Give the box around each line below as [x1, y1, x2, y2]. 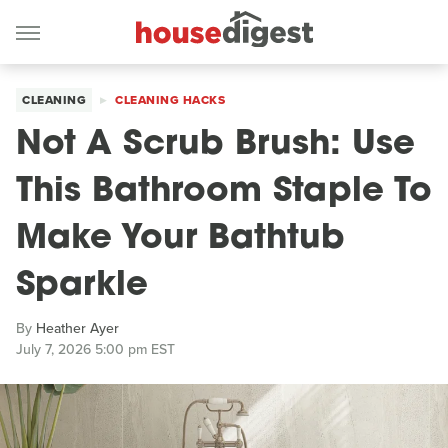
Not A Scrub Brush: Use [16, 128, 415, 163]
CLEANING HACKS [115, 91, 225, 109]
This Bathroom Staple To [16, 175, 432, 210]
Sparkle [16, 269, 148, 304]
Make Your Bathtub [16, 222, 345, 257]
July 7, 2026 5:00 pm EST [16, 339, 175, 360]
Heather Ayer [36, 318, 119, 339]
